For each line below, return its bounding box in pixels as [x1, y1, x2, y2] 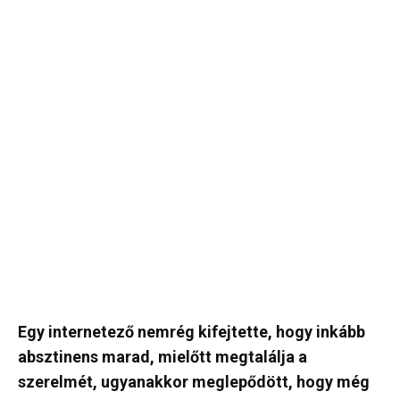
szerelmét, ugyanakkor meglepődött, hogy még [18, 372, 370, 391]
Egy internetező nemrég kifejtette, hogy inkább [18, 322, 365, 341]
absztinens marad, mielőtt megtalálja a [18, 347, 307, 366]
